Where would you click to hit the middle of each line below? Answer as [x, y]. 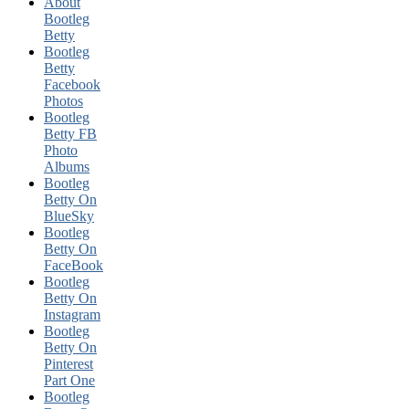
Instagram [72, 314]
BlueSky [69, 215]
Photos [63, 100]
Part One [69, 380]
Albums [67, 166]
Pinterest [68, 363]
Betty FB [70, 133]
